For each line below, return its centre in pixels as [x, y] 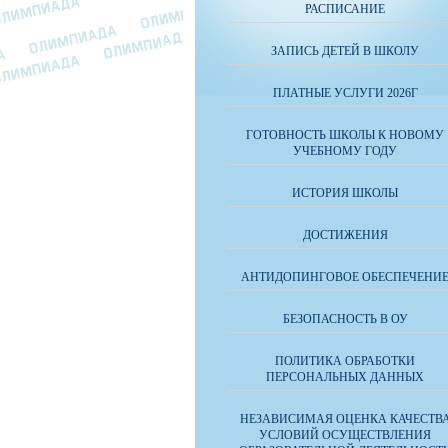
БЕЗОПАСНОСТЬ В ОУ [345, 319]
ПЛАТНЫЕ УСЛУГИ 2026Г [345, 93]
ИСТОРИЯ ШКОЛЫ [345, 193]
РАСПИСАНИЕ [345, 9]
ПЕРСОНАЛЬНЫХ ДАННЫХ [345, 377]
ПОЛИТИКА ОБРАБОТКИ [345, 361]
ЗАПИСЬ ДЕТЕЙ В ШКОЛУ [345, 51]
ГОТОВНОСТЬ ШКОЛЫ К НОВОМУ [345, 135]
